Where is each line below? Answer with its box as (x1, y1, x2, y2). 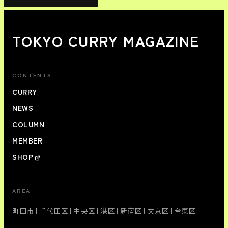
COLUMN (12, 119, 45, 130)
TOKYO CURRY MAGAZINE (12, 30, 199, 51)
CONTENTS (12, 71, 52, 79)
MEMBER (12, 135, 43, 146)
